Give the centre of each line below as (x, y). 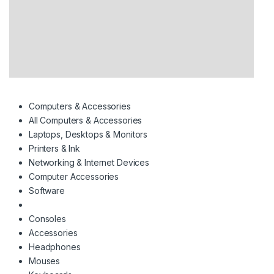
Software (47, 191)
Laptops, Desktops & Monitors (88, 135)
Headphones (55, 247)
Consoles (47, 219)
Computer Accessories (74, 177)
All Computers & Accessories (86, 120)
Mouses (45, 261)
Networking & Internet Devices (89, 163)
